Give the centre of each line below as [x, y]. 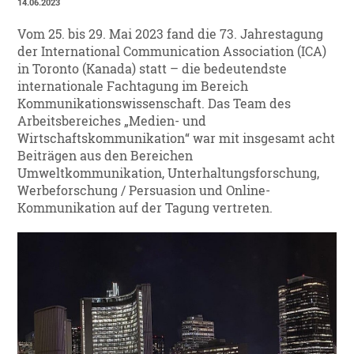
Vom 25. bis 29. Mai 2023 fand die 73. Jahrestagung [171, 34]
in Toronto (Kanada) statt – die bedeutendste [153, 69]
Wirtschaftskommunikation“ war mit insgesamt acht [177, 139]
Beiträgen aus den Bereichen [105, 156]
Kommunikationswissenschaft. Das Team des [154, 104]
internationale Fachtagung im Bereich [133, 87]
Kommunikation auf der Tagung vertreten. [145, 208]
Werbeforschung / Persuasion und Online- [144, 191]
